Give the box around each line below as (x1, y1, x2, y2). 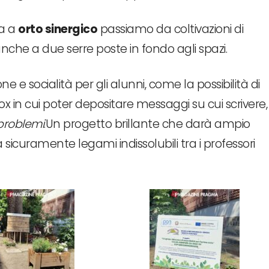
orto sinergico (18, 20, 97, 37)
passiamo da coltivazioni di (97, 20, 243, 37)
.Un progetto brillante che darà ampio (44, 115, 250, 132)
